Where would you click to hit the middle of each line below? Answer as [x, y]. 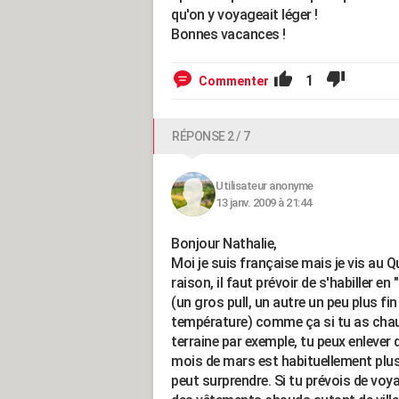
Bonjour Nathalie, [224, 244]
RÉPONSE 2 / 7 [211, 136]
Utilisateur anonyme [265, 186]
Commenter [234, 81]
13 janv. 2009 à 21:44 [264, 203]
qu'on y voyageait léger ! [244, 15]
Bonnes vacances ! [228, 34]
